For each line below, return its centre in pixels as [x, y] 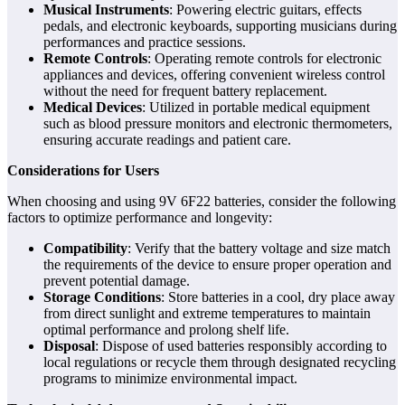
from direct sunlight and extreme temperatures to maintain [207, 314]
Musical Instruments [106, 10]
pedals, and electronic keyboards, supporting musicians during [220, 26]
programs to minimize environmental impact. [170, 379]
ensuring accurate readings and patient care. [167, 140]
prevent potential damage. [117, 281]
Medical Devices [93, 108]
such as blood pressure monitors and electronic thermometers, [218, 124]
